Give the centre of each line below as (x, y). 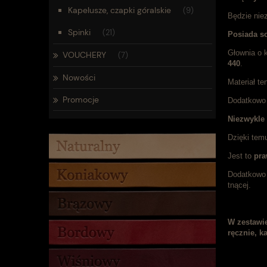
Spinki (79, 32)
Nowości (79, 77)
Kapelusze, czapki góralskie (119, 10)
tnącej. (240, 185)
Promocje (81, 100)
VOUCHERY (85, 55)
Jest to (241, 156)
